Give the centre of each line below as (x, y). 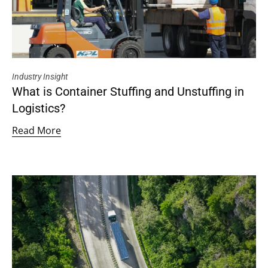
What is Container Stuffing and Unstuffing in (128, 92)
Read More (36, 131)
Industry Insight (40, 77)
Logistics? (39, 109)
